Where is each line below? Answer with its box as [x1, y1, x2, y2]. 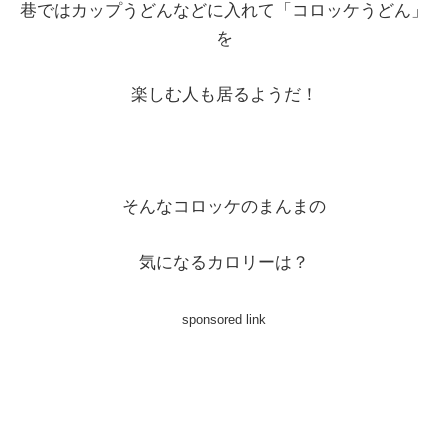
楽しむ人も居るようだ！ [130, 84, 318, 104]
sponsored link [182, 311, 266, 327]
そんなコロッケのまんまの [122, 196, 326, 216]
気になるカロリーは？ [139, 252, 309, 272]
